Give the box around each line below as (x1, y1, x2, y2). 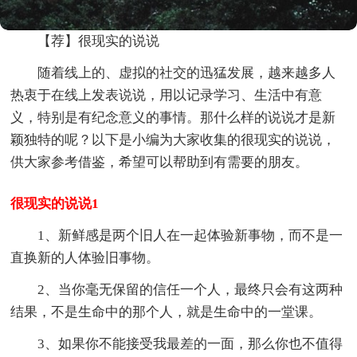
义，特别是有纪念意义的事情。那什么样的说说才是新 (10, 110, 336, 126)
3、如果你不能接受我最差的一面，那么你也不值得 (37, 336, 343, 352)
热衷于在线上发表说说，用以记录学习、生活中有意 (10, 88, 323, 104)
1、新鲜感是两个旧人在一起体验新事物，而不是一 (37, 228, 343, 244)
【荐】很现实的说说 (37, 33, 160, 49)
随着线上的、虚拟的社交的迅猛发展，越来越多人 (37, 65, 336, 81)
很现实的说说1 (10, 196, 100, 212)
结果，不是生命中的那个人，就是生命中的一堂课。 (10, 304, 323, 320)
